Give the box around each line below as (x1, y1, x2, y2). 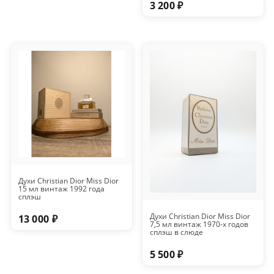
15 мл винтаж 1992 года (18, 183, 105, 194)
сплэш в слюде (149, 227, 203, 238)
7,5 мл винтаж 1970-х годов (149, 219, 248, 230)
